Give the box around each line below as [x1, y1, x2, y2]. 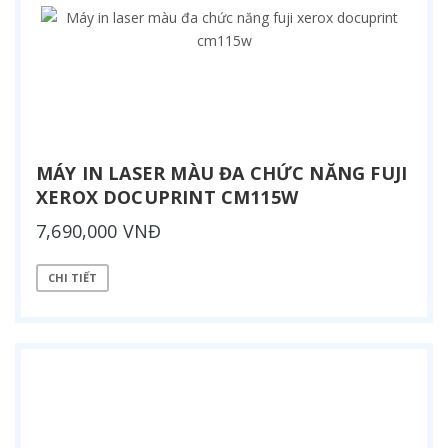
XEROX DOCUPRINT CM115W [36, 184, 298, 209]
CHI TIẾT [48, 270, 97, 286]
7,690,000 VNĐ [36, 218, 162, 243]
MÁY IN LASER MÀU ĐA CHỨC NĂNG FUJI [36, 160, 408, 185]
